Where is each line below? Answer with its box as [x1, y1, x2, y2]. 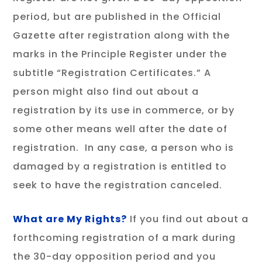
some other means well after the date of [13, 122, 228, 136]
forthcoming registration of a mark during [13, 231, 236, 244]
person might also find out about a [13, 85, 199, 98]
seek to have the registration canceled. [13, 178, 223, 192]
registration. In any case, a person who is [13, 141, 235, 154]
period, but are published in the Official [13, 10, 222, 23]
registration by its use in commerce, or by [13, 104, 235, 117]
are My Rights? [46, 212, 127, 226]
